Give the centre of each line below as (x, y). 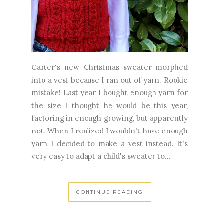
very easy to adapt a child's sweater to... (101, 156)
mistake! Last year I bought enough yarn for (109, 92)
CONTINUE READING (109, 192)
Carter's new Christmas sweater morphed (109, 67)
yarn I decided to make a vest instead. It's (109, 143)
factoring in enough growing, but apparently (109, 118)
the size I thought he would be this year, (109, 105)
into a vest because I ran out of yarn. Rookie (109, 80)
